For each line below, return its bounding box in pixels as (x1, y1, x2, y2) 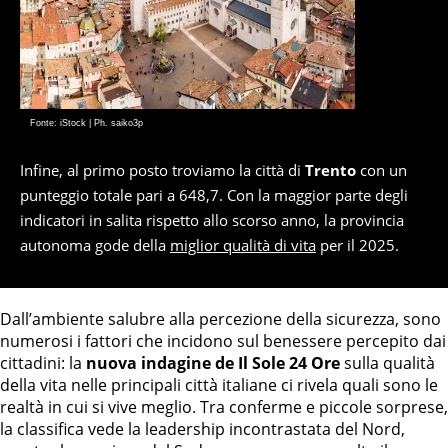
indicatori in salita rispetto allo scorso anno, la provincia (20, 210, 404, 231)
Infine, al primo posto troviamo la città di (20, 160, 305, 181)
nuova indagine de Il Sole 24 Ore (86, 352, 340, 375)
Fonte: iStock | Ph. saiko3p (30, 118, 143, 129)
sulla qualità (340, 352, 435, 375)
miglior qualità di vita (170, 235, 316, 256)
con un (356, 160, 407, 181)
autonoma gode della (20, 235, 170, 256)
